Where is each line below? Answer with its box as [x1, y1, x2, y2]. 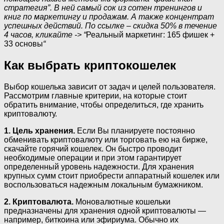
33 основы [4, 39, 43, 48]
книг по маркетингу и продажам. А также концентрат [4, 12, 214, 21]
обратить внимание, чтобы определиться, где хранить [4, 100, 203, 109]
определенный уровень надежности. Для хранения [4, 162, 194, 171]
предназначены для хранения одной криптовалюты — [4, 206, 206, 215]
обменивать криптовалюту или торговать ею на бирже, [4, 135, 207, 144]
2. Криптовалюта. [4, 197, 73, 206]
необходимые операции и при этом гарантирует [4, 153, 181, 162]
